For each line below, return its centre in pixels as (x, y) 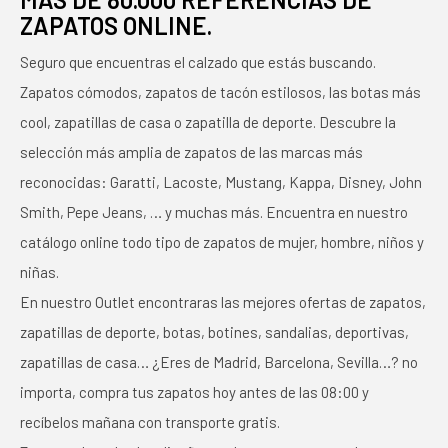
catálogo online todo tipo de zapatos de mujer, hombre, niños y (222, 242)
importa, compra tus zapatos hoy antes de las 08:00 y (194, 392)
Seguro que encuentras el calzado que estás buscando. (198, 62)
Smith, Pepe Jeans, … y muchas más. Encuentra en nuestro (214, 212)
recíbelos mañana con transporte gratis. (150, 422)
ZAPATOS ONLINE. (116, 26)
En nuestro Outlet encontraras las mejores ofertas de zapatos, (223, 302)
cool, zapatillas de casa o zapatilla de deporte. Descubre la (208, 122)
